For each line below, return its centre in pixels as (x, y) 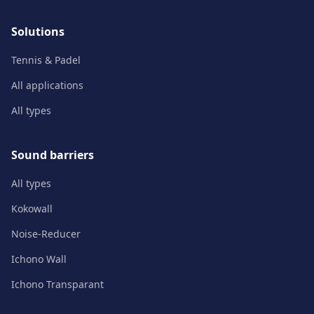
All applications (47, 85)
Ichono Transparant (57, 284)
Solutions (38, 32)
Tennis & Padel (46, 60)
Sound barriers (53, 155)
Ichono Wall (39, 259)
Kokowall (32, 209)
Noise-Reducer (46, 234)
